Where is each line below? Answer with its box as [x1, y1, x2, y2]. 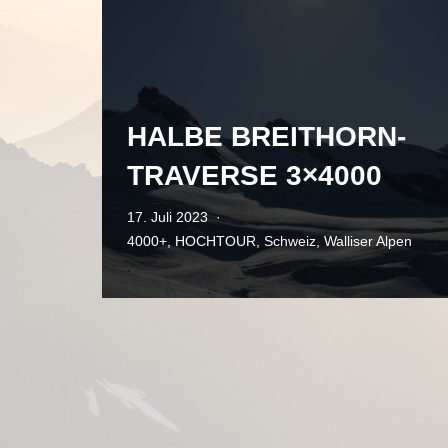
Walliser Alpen [324, 233, 412, 249]
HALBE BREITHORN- [127, 121, 406, 152]
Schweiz [264, 233, 316, 249]
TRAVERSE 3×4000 [127, 160, 382, 191]
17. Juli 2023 [127, 209, 208, 225]
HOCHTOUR [175, 233, 256, 249]
